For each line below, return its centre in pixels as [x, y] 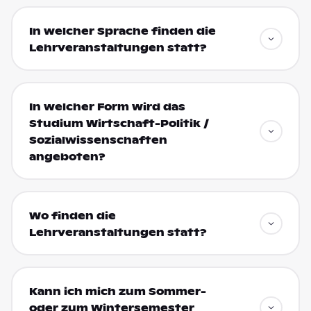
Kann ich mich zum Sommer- [117, 291]
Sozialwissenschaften [98, 140]
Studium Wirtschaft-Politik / [119, 123]
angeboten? [67, 157]
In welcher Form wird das [107, 107]
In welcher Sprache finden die [122, 31]
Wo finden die [72, 216]
